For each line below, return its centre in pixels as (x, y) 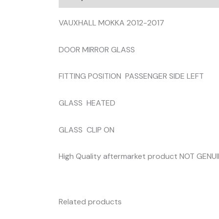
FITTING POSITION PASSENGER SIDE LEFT (131, 76)
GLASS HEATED (87, 103)
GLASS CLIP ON (87, 130)
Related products (90, 202)
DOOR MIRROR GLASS (97, 49)
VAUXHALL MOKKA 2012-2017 (111, 23)
